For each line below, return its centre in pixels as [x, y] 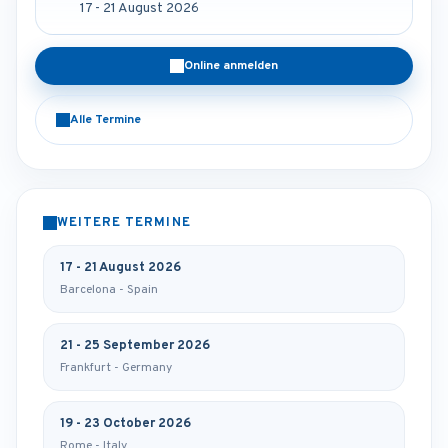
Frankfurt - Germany [116, 368]
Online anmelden [231, 66]
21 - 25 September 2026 [135, 346]
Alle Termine [105, 120]
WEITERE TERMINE [124, 223]
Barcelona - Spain [109, 290]
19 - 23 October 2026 [125, 424]
